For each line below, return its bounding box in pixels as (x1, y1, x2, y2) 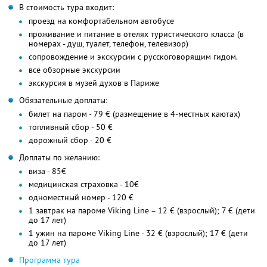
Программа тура (19, 254, 80, 265)
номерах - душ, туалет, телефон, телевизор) (29, 38, 188, 49)
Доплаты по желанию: (19, 151, 100, 163)
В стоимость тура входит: (19, 1, 114, 13)
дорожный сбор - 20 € (29, 134, 111, 145)
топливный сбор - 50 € (29, 121, 113, 132)
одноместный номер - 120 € (29, 191, 133, 203)
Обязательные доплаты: (19, 94, 107, 105)
